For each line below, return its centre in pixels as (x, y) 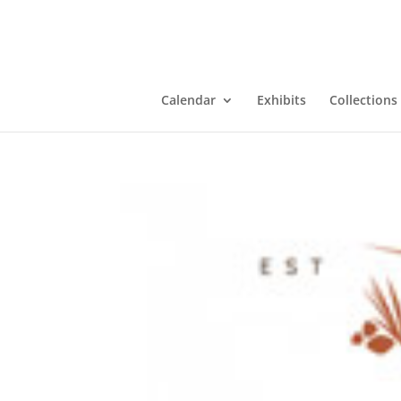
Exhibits (282, 100)
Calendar (188, 100)
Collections (363, 100)
